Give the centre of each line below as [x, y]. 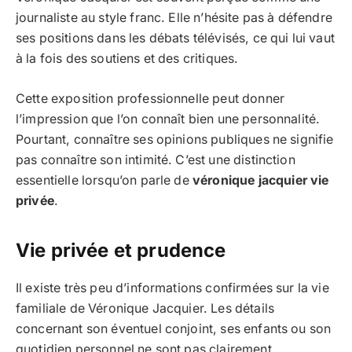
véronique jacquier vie [260, 180]
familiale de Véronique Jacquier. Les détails [145, 308]
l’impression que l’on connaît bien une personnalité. [168, 119]
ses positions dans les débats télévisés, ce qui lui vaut [175, 38]
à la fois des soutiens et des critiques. [127, 59]
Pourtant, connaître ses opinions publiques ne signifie [175, 139]
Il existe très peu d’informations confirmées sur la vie [172, 288]
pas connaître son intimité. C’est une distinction [156, 159]
